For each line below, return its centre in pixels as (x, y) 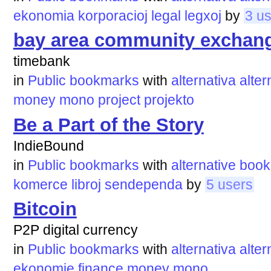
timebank (41, 61)
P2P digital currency (75, 230)
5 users (229, 184)
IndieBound (48, 145)
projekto (169, 100)
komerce (40, 184)
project (119, 100)
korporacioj (113, 15)
